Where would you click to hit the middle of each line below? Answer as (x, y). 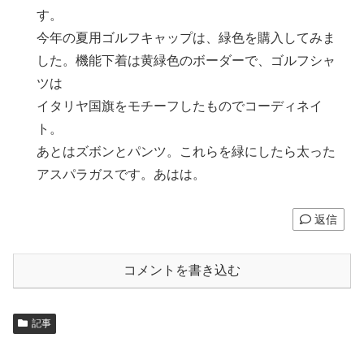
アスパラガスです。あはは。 (121, 174)
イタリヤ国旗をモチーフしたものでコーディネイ (180, 106)
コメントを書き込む (182, 270)
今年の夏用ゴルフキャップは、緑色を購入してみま (186, 37)
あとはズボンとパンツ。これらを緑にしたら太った (186, 151)
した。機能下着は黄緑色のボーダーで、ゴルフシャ (186, 60)
